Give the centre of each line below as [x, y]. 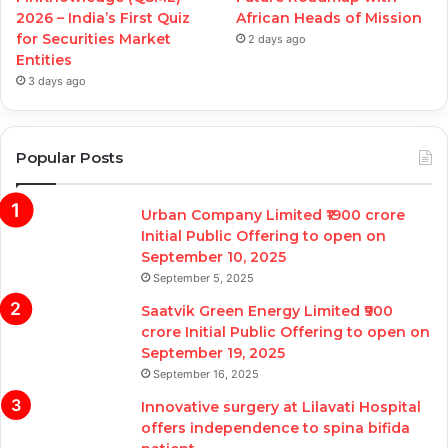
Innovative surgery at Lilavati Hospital [281, 407]
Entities [44, 60]
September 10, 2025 [213, 257]
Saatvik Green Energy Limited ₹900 [267, 311]
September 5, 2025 [203, 278]
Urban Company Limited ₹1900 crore [273, 215]
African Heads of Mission [329, 18]
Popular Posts [69, 158]
